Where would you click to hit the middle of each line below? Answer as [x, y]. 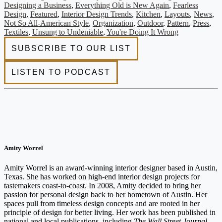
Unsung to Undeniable [68, 32]
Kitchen [148, 14]
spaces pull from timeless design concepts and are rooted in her [102, 203]
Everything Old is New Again [122, 5]
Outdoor [150, 23]
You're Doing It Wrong [142, 32]
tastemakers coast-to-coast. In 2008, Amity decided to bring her [102, 185]
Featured [44, 14]
